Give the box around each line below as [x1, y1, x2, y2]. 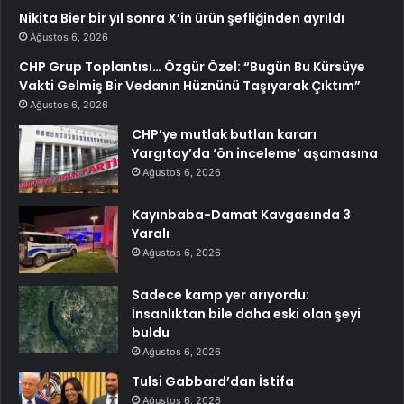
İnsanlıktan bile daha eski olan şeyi [132, 305, 361, 324]
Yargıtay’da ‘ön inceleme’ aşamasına [132, 144, 378, 163]
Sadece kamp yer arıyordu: [132, 286, 309, 305]
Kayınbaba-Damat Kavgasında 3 [132, 206, 351, 225]
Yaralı [132, 225, 170, 243]
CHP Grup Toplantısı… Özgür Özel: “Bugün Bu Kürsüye [19, 58, 365, 77]
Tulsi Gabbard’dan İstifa [132, 372, 294, 391]
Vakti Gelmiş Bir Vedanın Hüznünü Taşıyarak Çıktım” [19, 77, 361, 96]
